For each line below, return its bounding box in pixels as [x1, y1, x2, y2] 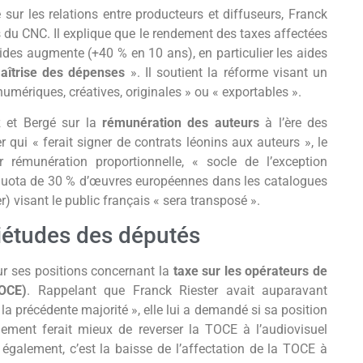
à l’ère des [258, 114, 328, 130]
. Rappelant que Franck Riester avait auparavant [27, 283, 328, 299]
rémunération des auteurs [101, 114, 259, 130]
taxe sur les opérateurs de [173, 263, 328, 280]
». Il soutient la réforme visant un [125, 64, 328, 80]
